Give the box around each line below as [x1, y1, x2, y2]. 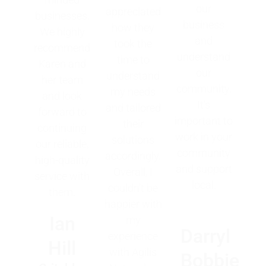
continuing [37, 122, 87, 135]
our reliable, [36, 138, 89, 151]
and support [175, 163, 232, 176]
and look [42, 90, 83, 103]
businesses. [34, 9, 90, 23]
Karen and [38, 58, 86, 71]
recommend [34, 42, 91, 55]
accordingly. [105, 150, 161, 163]
